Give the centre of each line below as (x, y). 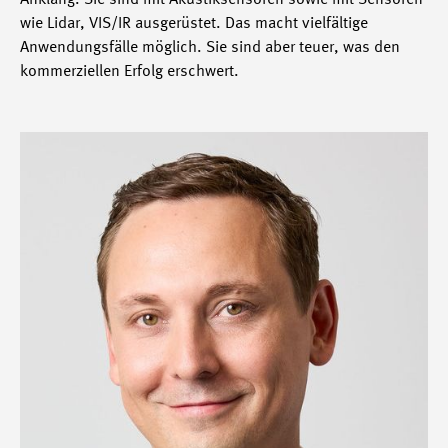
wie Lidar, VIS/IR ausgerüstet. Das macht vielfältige (194, 24)
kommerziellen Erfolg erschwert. (131, 72)
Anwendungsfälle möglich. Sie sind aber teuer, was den (210, 48)
